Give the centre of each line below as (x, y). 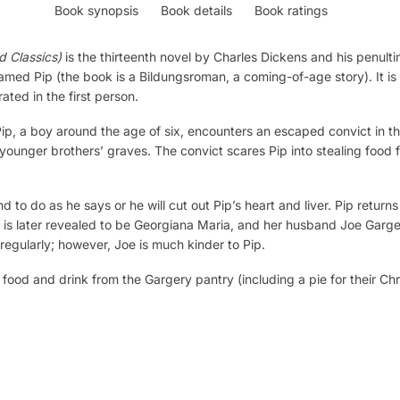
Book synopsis (97, 10)
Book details (197, 10)
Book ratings (292, 10)
